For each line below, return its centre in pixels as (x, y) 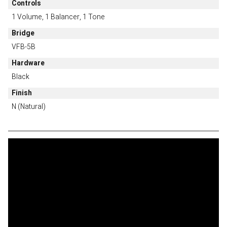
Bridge (23, 33)
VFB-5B (23, 47)
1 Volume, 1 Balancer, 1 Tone (58, 17)
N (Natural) (28, 107)
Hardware (28, 63)
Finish (22, 93)
